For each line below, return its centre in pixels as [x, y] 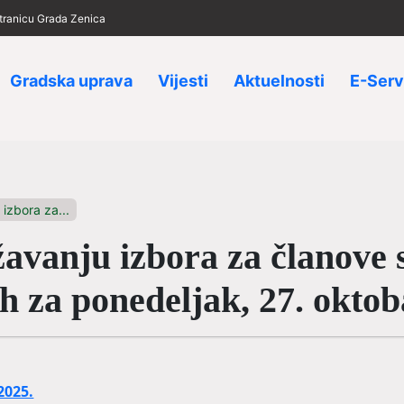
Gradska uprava [71, 81]
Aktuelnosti [279, 81]
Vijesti [183, 81]
